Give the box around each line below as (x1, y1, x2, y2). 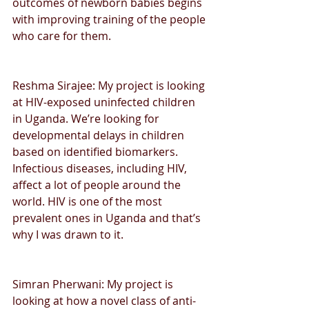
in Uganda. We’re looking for (12, 110, 162, 126)
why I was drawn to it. (12, 226, 123, 242)
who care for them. (12, 28, 114, 43)
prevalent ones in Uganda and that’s (12, 210, 203, 226)
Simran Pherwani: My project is (12, 276, 176, 292)
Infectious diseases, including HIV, (12, 160, 190, 176)
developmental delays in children (12, 127, 187, 143)
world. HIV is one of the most (12, 193, 165, 209)
